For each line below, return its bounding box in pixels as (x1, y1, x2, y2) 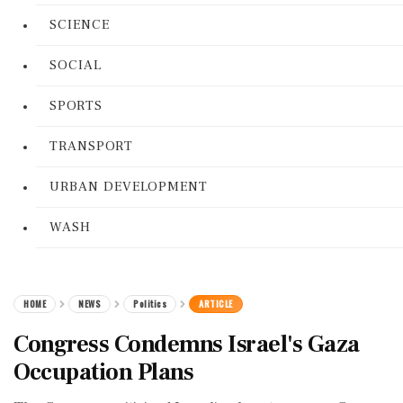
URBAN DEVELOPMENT (49, 178, 208, 195)
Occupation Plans (13, 357, 193, 388)
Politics (133, 297, 166, 310)
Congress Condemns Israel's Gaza (13, 329, 360, 360)
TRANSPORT (49, 138, 133, 155)
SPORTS (49, 97, 103, 114)
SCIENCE (49, 16, 110, 33)
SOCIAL (49, 57, 102, 74)
